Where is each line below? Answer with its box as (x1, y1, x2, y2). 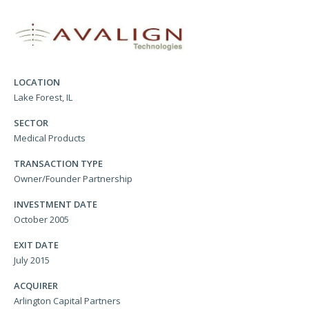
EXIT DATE (14, 239, 59, 252)
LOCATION (14, 76, 60, 89)
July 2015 (14, 254, 50, 267)
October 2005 (14, 213, 69, 226)
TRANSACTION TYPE (14, 157, 103, 170)
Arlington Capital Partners (14, 295, 121, 308)
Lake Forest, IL (14, 91, 72, 104)
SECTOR (14, 117, 48, 130)
